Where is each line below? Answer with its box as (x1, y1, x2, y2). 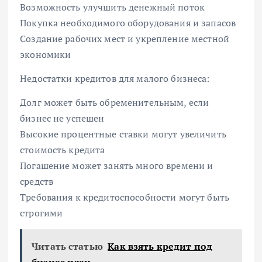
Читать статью (32, 240, 103, 253)
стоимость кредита (20, 143, 105, 157)
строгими (20, 206, 63, 220)
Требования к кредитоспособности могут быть (20, 191, 229, 204)
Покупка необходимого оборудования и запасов (20, 16, 236, 30)
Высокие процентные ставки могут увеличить (20, 127, 226, 141)
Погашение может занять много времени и (20, 159, 213, 173)
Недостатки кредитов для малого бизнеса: (20, 72, 210, 85)
